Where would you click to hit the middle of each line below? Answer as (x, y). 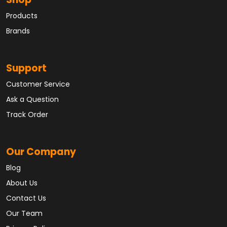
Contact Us (26, 199)
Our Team (24, 214)
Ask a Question (32, 100)
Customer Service (38, 85)
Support (26, 69)
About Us (22, 184)
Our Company (41, 153)
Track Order (27, 116)
